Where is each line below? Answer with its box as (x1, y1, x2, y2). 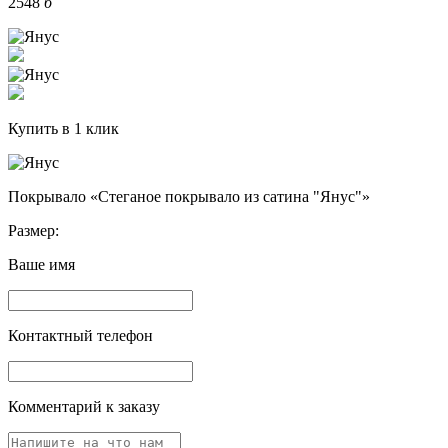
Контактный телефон (8, 326, 153, 344)
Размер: (8, 221, 59, 239)
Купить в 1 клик (8, 119, 119, 137)
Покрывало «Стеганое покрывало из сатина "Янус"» (8, 187, 370, 205)
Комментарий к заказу (8, 397, 160, 415)
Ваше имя (8, 255, 75, 273)
